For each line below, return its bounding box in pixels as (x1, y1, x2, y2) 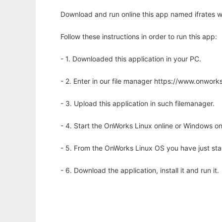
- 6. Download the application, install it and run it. (60, 166, 219, 175)
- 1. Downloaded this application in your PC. (60, 55, 201, 63)
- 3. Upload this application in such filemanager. (60, 99, 215, 108)
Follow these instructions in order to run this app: (60, 32, 217, 41)
